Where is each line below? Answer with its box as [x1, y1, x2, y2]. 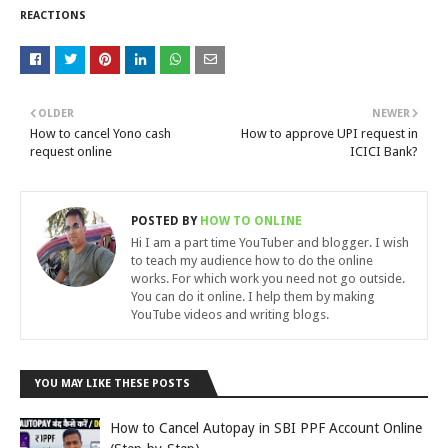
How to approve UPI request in [241, 126, 418, 141]
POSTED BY [131, 214, 197, 228]
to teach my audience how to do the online [131, 253, 373, 268]
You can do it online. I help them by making [131, 289, 375, 304]
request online [30, 144, 112, 159]
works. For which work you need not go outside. [131, 271, 405, 286]
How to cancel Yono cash [30, 126, 171, 141]
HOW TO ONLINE [197, 214, 302, 228]
